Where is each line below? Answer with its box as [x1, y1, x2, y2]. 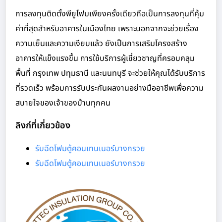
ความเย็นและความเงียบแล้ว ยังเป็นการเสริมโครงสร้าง [15, 37, 187, 50]
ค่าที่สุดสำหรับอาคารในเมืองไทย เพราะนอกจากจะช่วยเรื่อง [15, 22, 199, 35]
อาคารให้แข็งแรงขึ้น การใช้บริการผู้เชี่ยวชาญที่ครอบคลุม [15, 52, 195, 64]
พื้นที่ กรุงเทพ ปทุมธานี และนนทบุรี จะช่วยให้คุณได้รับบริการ [15, 67, 205, 79]
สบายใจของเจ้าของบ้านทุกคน [15, 97, 111, 109]
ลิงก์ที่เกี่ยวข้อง [15, 118, 70, 132]
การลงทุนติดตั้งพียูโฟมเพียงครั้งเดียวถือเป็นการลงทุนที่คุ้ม [15, 7, 204, 20]
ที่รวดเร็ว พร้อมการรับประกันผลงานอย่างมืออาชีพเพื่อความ [15, 82, 204, 94]
